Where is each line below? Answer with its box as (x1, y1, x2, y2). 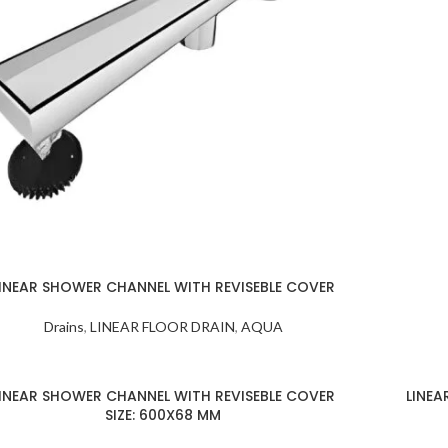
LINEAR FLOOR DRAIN (89, 318, 235, 335)
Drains (43, 318, 84, 335)
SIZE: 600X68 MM (105, 405, 221, 425)
